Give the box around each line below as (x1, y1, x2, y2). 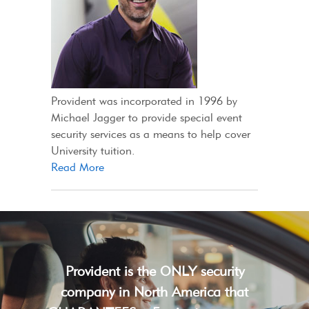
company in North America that (61, 283, 248, 300)
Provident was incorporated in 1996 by (51, 94, 237, 108)
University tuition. (51, 143, 135, 157)
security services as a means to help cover (51, 127, 250, 141)
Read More (51, 160, 104, 174)
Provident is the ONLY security (65, 262, 244, 279)
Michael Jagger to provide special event (51, 110, 242, 124)
